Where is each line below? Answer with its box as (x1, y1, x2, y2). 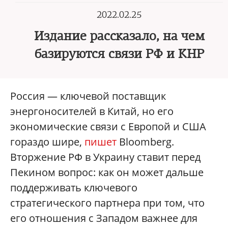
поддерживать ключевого (10, 181, 137, 194)
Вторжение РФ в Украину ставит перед (10, 150, 201, 164)
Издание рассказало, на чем (34, 28, 205, 44)
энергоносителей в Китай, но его (10, 104, 174, 118)
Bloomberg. (117, 135, 174, 149)
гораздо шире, (10, 135, 84, 149)
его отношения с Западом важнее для (10, 211, 197, 225)
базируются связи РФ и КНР (34, 46, 204, 62)
